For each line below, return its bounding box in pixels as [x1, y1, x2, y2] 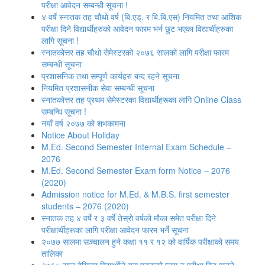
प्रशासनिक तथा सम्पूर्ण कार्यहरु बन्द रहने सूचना [41, 70, 179, 82]
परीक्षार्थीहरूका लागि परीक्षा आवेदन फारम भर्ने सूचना [41, 224, 189, 235]
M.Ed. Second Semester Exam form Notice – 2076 [41, 164, 230, 176]
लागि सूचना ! [41, 34, 79, 46]
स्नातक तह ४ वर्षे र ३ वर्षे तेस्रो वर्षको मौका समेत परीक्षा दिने [41, 212, 216, 224]
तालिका [41, 247, 63, 259]
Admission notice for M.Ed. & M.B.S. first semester [41, 188, 230, 200]
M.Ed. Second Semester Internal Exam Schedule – [41, 141, 231, 153]
